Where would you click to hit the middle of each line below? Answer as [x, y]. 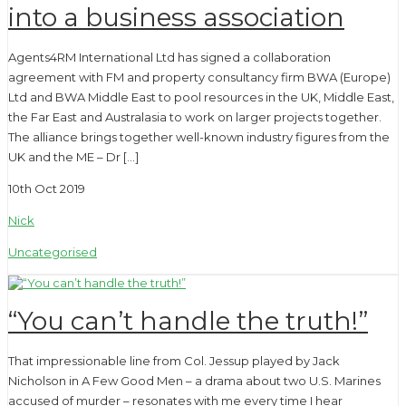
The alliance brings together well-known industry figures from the [199, 137]
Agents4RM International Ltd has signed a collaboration [169, 58]
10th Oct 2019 [47, 189]
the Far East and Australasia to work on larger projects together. [195, 117]
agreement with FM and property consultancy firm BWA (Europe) [199, 77]
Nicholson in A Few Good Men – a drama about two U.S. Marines [194, 381]
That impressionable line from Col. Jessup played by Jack [174, 361]
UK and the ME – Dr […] [73, 157]
